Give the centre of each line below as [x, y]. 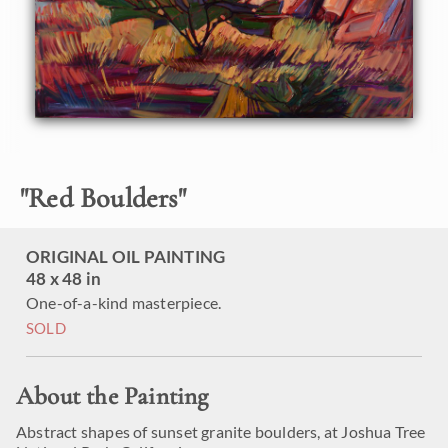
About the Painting [112, 396]
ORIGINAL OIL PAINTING [126, 256]
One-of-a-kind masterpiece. [124, 302]
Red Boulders [103, 198]
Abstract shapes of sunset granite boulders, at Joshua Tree [221, 431]
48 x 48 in [63, 278]
